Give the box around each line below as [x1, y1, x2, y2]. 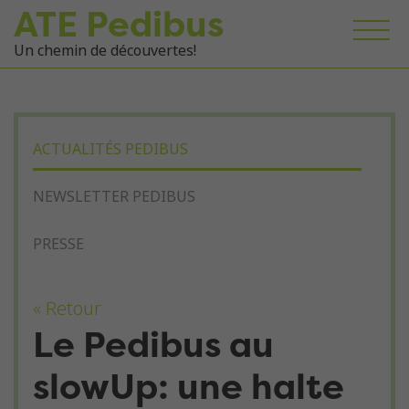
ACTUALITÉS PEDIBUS [33, 139, 188, 160]
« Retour [33, 296, 101, 322]
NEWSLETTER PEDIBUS [33, 186, 195, 207]
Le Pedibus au [33, 320, 274, 368]
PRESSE [33, 234, 84, 255]
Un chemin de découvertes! [14, 40, 196, 62]
